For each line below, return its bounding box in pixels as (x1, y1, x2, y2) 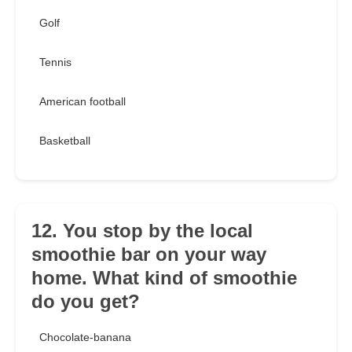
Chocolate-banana (39, 331, 131, 344)
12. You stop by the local (31, 220, 253, 242)
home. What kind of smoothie (31, 267, 297, 289)
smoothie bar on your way (31, 244, 266, 266)
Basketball (39, 134, 90, 148)
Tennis (39, 56, 71, 69)
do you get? (31, 291, 140, 313)
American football (39, 95, 126, 108)
